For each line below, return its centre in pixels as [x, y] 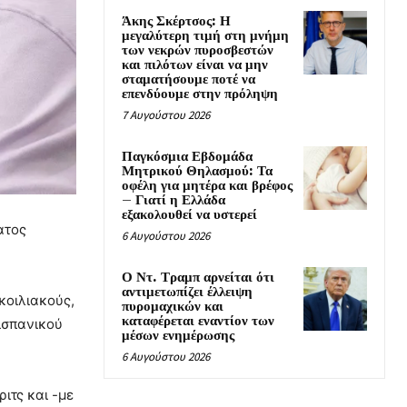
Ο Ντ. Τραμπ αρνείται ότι [198, 278]
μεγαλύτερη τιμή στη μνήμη [205, 36]
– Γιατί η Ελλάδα [174, 200]
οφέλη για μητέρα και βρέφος [207, 186]
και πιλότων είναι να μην [195, 65]
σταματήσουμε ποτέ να [189, 79]
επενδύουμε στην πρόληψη [200, 94]
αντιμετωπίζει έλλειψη [187, 292]
